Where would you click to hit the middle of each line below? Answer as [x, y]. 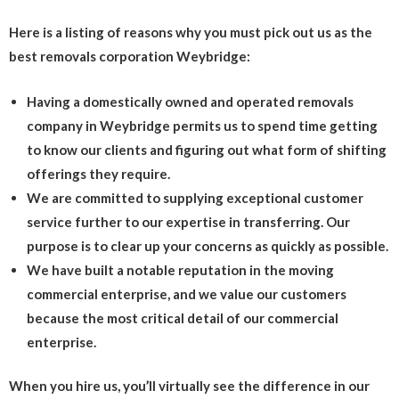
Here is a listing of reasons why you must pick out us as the [191, 32]
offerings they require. [98, 173]
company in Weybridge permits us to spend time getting [202, 125]
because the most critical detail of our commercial [183, 318]
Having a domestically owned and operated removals [190, 101]
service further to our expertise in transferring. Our [188, 221]
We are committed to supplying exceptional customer [195, 197]
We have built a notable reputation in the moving [180, 269]
